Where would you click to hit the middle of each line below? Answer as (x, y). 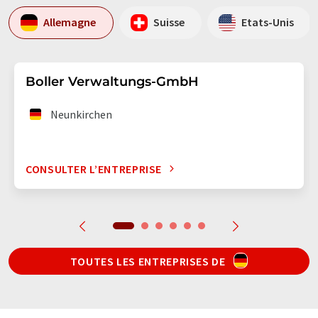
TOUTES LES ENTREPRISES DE (149, 261)
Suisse (169, 22)
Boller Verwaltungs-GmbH (112, 81)
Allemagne (70, 22)
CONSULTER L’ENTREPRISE (94, 169)
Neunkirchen (82, 114)
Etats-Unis (268, 22)
